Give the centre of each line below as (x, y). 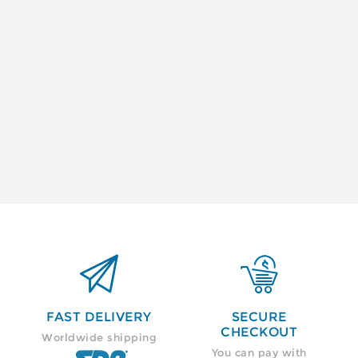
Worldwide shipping (99, 338)
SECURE (259, 317)
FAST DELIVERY (99, 317)
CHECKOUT (259, 332)
